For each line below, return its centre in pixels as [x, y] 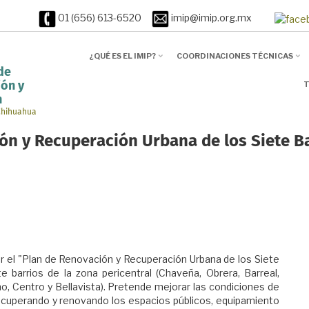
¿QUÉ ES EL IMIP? [122, 56]
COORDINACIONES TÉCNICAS [235, 56]
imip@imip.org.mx [221, 18]
